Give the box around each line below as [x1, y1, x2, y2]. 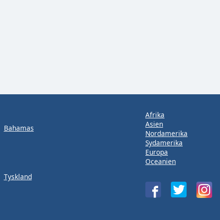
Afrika [145, 110, 165, 119]
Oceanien [145, 156, 176, 166]
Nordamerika [145, 128, 188, 138]
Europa [145, 147, 168, 157]
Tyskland [3, 172, 32, 182]
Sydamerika [145, 137, 183, 147]
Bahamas [3, 123, 34, 133]
